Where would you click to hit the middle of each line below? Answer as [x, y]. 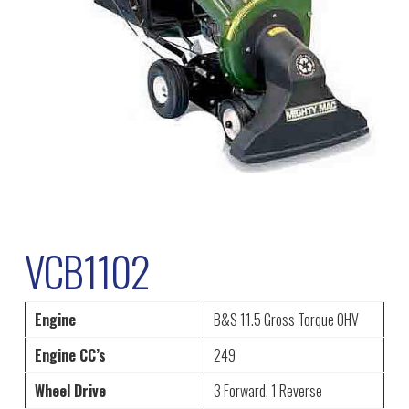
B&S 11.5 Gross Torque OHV [286, 320]
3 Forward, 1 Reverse [267, 391]
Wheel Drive [70, 391]
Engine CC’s [70, 356]
